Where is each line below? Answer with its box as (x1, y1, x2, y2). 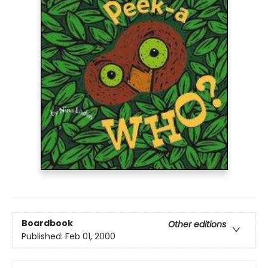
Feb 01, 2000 (65, 230, 115, 243)
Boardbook (22, 217, 73, 230)
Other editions (168, 218, 226, 231)
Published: (22, 230, 65, 243)
